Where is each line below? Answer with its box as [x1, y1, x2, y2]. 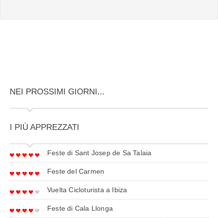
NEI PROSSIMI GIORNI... [10, 87, 105, 97]
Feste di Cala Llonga [47, 204, 113, 213]
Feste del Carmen [47, 167, 105, 176]
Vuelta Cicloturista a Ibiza [47, 186, 127, 194]
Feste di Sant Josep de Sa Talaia [47, 149, 152, 157]
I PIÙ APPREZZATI [10, 123, 79, 132]
